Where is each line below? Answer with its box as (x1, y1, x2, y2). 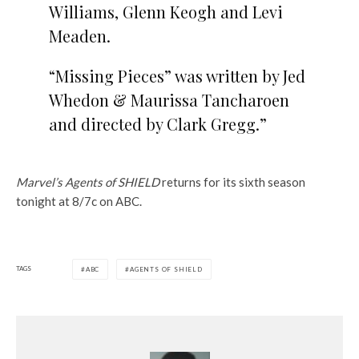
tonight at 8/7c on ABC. (16, 193, 142, 208)
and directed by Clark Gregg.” (48, 112, 267, 135)
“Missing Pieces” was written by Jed (48, 64, 305, 87)
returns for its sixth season (162, 174, 305, 189)
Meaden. (48, 24, 111, 46)
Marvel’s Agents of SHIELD (16, 174, 162, 189)
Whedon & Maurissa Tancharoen (48, 88, 289, 111)
